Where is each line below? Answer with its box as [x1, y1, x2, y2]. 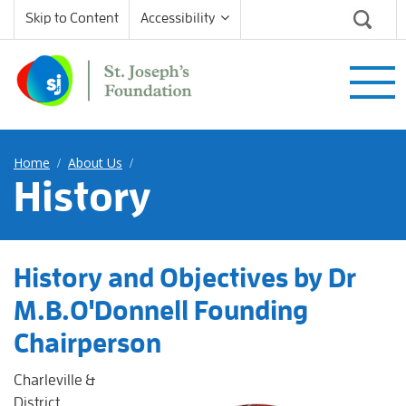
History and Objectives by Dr [14, 265, 356, 292]
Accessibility [140, 11, 215, 25]
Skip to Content [25, 11, 119, 25]
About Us [68, 154, 122, 171]
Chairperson [14, 330, 161, 357]
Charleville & [14, 372, 95, 388]
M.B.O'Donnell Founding [14, 297, 308, 324]
